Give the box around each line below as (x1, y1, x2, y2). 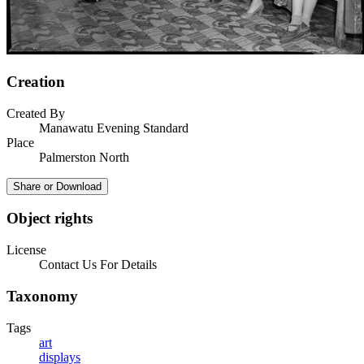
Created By (6, 106, 65, 120)
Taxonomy (6, 287, 78, 305)
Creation (6, 73, 65, 90)
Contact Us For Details (39, 258, 157, 272)
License (6, 243, 46, 258)
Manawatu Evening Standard (39, 120, 188, 135)
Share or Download (13, 180, 102, 193)
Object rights (6, 210, 93, 227)
